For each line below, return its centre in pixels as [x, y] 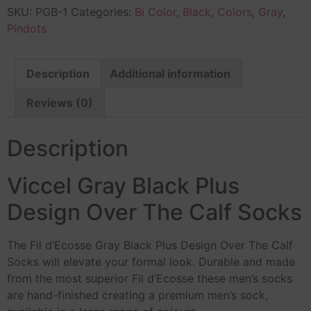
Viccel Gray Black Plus [123, 185]
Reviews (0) [60, 102]
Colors [235, 11]
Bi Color [155, 11]
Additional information [170, 73]
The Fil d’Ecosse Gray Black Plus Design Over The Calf [150, 245]
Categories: [103, 11]
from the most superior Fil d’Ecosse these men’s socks [150, 278]
